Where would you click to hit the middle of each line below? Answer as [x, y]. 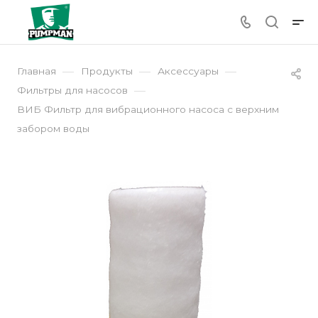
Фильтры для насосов [72, 90]
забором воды [53, 128]
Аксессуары [188, 71]
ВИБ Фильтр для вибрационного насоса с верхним [148, 109]
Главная [37, 71]
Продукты [107, 71]
